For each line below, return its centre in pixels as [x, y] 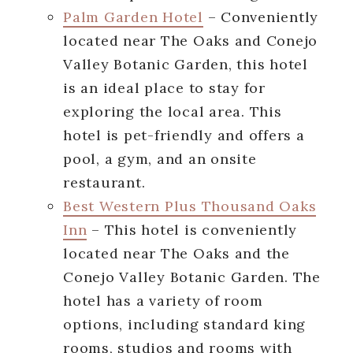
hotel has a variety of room [163, 300]
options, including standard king [184, 324]
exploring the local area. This [173, 111]
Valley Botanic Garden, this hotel [186, 64]
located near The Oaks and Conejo [190, 40]
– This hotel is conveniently [192, 229]
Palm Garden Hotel [133, 17]
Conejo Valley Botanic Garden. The [192, 277]
